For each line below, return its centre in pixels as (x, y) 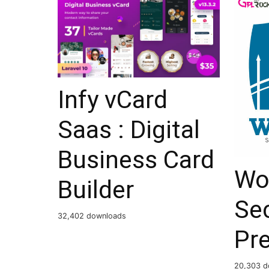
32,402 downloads (92, 216)
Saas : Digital (129, 130)
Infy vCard (113, 100)
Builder (96, 190)
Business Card (136, 160)
